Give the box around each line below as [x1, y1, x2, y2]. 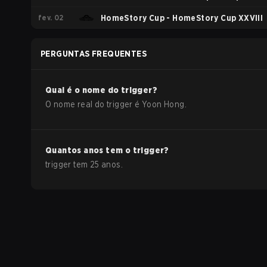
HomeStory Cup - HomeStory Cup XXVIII [100, 13, 263, 23]
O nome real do [45, 100, 107, 109]
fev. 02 [38, 13, 64, 22]
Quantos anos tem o [45, 145, 133, 155]
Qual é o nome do [45, 85, 121, 95]
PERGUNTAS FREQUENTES [41, 49, 147, 58]
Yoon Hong [142, 100, 185, 109]
